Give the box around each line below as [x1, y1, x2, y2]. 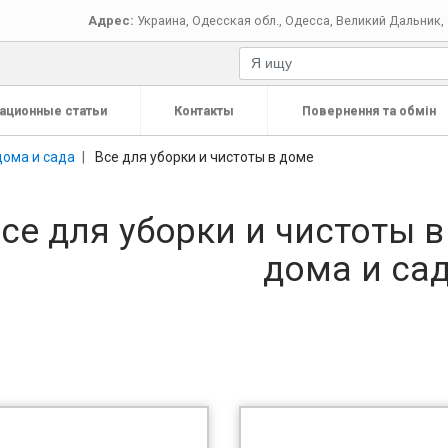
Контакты [174, 103, 234, 118]
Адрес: [88, 12, 135, 28]
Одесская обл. [192, 12, 280, 28]
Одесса [285, 12, 331, 28]
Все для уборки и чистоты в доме [95, 148, 314, 165]
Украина [137, 12, 187, 28]
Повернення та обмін [301, 103, 436, 118]
